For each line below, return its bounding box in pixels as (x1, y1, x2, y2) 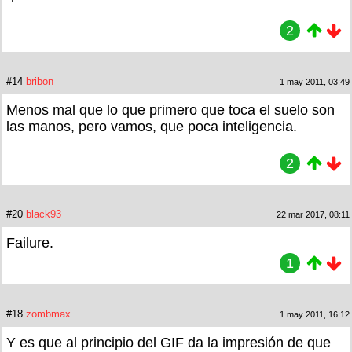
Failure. (6, 234, 53, 251)
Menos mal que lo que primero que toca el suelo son (6, 101, 335, 118)
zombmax (26, 307, 71, 320)
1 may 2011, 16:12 (280, 309, 350, 319)
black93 (26, 207, 61, 220)
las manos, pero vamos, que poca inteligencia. (6, 118, 297, 134)
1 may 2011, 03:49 (280, 76, 350, 86)
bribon (26, 75, 53, 87)
